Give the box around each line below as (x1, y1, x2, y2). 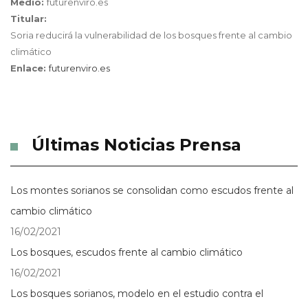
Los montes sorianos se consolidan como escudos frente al (10, 184, 294, 197)
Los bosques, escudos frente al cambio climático (10, 246, 243, 258)
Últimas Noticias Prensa (32, 135, 241, 155)
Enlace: (10, 63, 49, 74)
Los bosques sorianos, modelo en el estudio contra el (10, 287, 263, 300)
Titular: (10, 13, 49, 24)
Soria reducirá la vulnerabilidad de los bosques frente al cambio (10, 30, 292, 41)
